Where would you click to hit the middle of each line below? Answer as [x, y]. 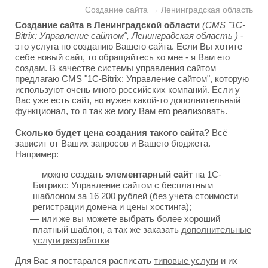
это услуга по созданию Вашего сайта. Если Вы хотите [129, 46]
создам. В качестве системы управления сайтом [115, 68]
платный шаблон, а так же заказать [107, 229]
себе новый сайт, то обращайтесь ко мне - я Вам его [122, 57]
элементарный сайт [149, 174]
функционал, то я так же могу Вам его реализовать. [121, 111]
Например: [37, 154]
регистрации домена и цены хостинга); [112, 207]
